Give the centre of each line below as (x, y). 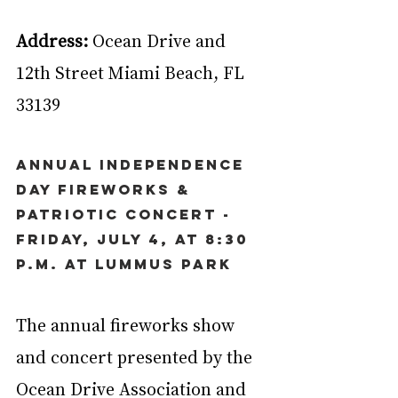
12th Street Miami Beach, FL (132, 72)
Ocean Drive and (159, 40)
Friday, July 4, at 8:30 (135, 239)
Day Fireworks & (106, 189)
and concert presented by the (136, 356)
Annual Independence (133, 164)
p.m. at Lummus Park (124, 263)
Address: (52, 40)
